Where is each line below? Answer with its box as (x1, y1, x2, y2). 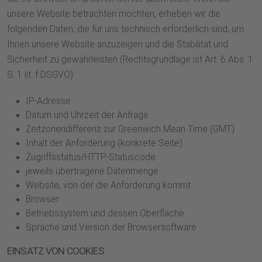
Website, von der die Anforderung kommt (26, 180, 191, 191)
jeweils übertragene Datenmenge (26, 166, 158, 177)
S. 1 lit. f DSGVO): (7, 70, 75, 81)
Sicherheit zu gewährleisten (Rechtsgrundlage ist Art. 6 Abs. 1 (7, 54, 253, 65)
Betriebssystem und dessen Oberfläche (26, 208, 184, 219)
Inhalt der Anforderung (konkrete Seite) (26, 138, 182, 149)
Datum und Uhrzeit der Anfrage (26, 110, 149, 121)
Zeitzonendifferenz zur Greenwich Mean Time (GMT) (26, 124, 235, 135)
